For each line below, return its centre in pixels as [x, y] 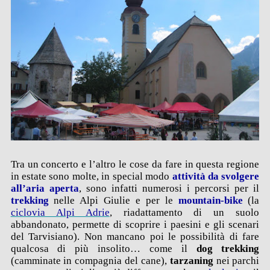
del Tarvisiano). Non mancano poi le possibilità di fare [135, 237]
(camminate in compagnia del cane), [90, 261]
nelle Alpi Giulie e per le [113, 200]
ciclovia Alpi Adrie [60, 212]
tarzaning [193, 261]
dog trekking [228, 249]
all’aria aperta [45, 188]
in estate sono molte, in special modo [91, 176]
